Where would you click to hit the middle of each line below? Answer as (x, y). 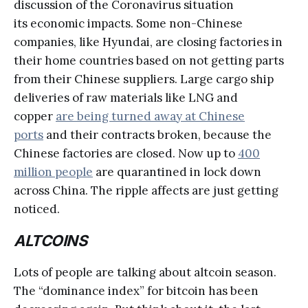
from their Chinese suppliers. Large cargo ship (144, 79)
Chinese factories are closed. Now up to (126, 153)
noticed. (37, 209)
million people (53, 172)
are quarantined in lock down (177, 172)
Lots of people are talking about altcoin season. (145, 272)
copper (35, 116)
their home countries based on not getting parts (149, 60)
